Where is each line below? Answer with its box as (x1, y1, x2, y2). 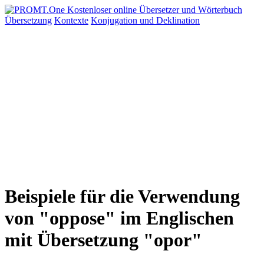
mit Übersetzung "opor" (5, 229, 202, 251)
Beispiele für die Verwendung (5, 186, 240, 207)
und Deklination (140, 15, 200, 25)
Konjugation (91, 15, 140, 25)
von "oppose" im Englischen (5, 207, 234, 229)
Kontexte (54, 15, 88, 25)
